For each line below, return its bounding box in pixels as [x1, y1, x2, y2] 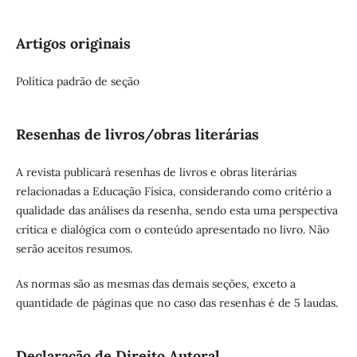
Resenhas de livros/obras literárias [15, 124, 259, 143]
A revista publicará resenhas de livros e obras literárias [15, 164, 296, 179]
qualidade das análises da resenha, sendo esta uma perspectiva [15, 202, 338, 218]
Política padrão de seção [15, 73, 143, 88]
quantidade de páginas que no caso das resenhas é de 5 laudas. [15, 295, 341, 310]
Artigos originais [15, 33, 131, 53]
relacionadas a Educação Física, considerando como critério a [15, 183, 331, 198]
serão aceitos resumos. [15, 241, 135, 256]
